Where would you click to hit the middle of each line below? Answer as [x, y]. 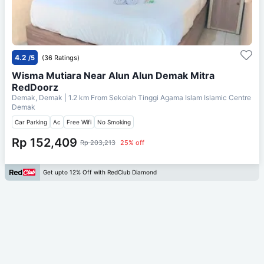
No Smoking [114, 122]
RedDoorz [35, 87]
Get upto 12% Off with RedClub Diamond [100, 172]
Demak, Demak [38, 97]
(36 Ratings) [61, 57]
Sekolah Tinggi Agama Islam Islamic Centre [180, 97]
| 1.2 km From [86, 97]
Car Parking [31, 122]
